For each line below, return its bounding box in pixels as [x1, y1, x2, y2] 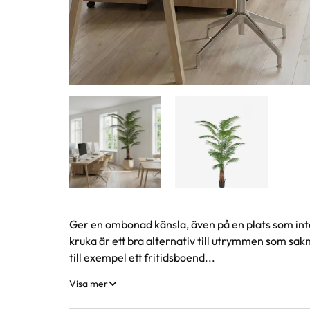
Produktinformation [69, 217, 241, 241]
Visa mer [69, 277, 108, 290]
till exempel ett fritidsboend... [69, 250, 215, 264]
